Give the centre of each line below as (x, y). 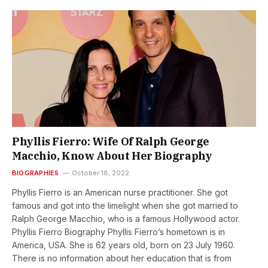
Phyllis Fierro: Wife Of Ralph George (111, 141)
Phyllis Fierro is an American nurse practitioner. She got (120, 192)
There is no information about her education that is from (122, 258)
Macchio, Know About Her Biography (112, 156)
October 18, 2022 (101, 173)
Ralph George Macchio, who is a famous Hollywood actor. (126, 218)
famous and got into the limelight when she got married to (125, 205)
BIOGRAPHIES (36, 173)
